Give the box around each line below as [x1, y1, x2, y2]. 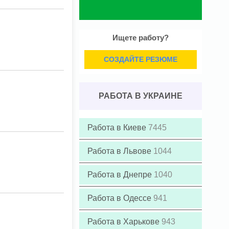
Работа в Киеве [87, 123, 148, 132]
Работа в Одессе [87, 194, 153, 202]
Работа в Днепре [87, 170, 154, 179]
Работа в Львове [87, 147, 153, 155]
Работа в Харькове [87, 217, 162, 226]
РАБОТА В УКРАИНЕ [99, 91, 182, 100]
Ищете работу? [112, 33, 169, 42]
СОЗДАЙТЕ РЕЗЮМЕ [104, 55, 177, 63]
